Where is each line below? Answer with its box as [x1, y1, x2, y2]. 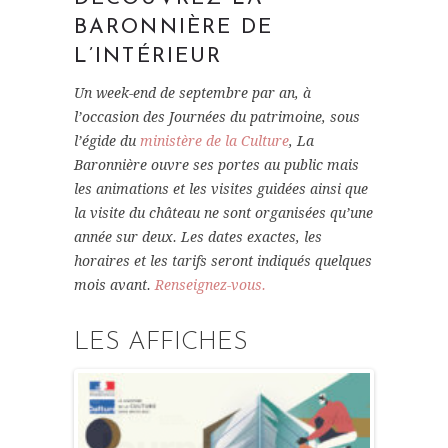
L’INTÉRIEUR [74, 46, 223, 68]
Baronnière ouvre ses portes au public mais [74, 157, 359, 174]
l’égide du [74, 133, 140, 150]
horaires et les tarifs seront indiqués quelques [74, 253, 372, 270]
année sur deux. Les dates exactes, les [74, 229, 322, 246]
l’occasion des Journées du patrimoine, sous [74, 109, 360, 126]
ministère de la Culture [140, 133, 289, 150]
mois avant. [74, 277, 155, 294]
